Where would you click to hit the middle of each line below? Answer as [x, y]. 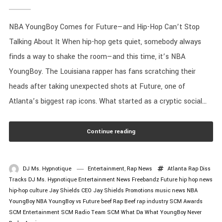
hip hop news [195, 180]
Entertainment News [104, 180]
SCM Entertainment [34, 213]
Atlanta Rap [183, 169]
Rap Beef [124, 202]
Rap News [139, 169]
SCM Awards [186, 202]
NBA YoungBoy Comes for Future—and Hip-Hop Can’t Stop [104, 27]
